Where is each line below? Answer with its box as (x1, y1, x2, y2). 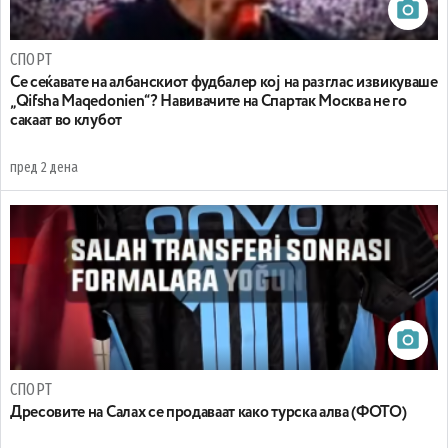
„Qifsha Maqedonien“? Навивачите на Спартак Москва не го (10, 94, 407, 111)
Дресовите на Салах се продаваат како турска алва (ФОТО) (10, 405, 407, 422)
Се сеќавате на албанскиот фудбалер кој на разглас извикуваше (10, 75, 438, 92)
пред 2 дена (10, 159, 78, 177)
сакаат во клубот (10, 113, 122, 130)
